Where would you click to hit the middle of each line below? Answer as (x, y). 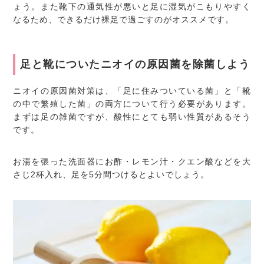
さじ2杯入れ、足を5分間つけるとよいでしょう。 (111, 174)
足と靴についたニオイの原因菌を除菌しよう (135, 64)
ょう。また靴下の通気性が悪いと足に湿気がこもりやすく (132, 6)
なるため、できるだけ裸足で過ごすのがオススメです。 (124, 19)
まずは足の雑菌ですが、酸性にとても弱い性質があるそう (132, 116)
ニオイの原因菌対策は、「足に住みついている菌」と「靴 (132, 90)
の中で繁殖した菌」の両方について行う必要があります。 (132, 103)
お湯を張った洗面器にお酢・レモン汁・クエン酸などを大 (132, 161)
